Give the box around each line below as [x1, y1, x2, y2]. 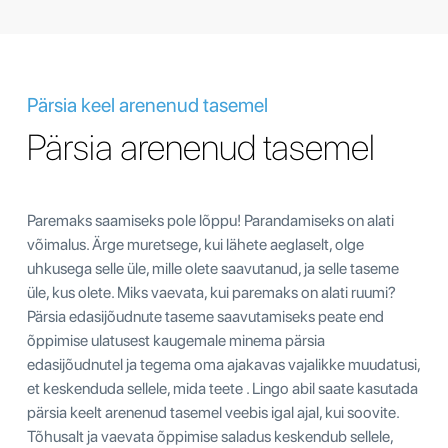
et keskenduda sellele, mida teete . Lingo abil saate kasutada [27, 378, 418, 398]
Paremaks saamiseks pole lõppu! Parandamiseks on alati [27, 210, 394, 230]
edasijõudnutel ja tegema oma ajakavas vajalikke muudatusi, [27, 354, 420, 374]
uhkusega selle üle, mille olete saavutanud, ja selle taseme [27, 258, 399, 278]
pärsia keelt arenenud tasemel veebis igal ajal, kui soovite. [27, 402, 399, 422]
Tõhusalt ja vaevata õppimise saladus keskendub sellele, [27, 426, 393, 446]
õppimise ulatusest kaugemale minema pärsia [27, 330, 325, 350]
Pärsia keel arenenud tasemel [27, 92, 268, 117]
